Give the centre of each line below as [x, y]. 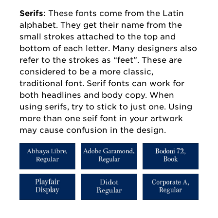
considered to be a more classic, [86, 72]
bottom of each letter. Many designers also [108, 48]
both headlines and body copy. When [97, 95]
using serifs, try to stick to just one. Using [106, 107]
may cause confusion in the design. [93, 130]
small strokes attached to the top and [98, 37]
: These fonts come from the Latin [114, 13]
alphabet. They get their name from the [101, 25]
